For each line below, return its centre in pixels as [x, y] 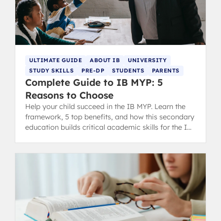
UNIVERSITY [147, 60]
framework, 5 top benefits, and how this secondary [110, 117]
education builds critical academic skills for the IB [109, 127]
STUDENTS [128, 70]
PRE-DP [93, 70]
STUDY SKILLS [51, 70]
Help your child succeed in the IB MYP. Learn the [105, 106]
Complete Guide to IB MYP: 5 [94, 82]
